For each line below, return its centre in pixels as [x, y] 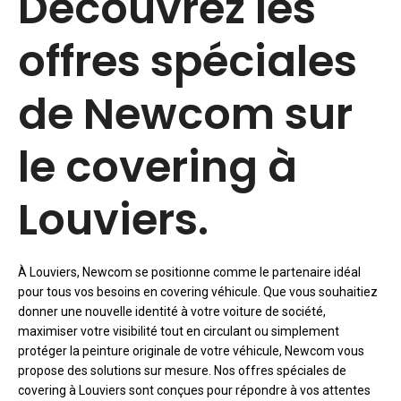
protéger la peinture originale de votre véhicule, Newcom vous [191, 351]
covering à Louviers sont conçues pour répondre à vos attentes [194, 390]
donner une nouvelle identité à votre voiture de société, [172, 311]
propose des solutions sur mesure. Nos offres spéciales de [182, 371]
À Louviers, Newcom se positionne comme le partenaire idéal [189, 272]
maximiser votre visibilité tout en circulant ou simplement [179, 331]
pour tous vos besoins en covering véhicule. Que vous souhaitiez [198, 292]
